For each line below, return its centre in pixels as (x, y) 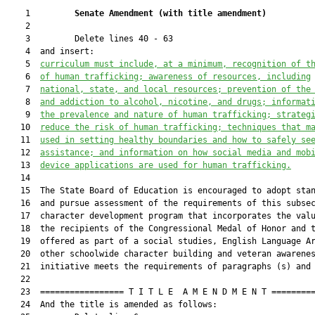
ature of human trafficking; (207, 115)
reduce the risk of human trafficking (129, 127)
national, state (77, 89)
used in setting (77, 140)
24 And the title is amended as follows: (111, 304)
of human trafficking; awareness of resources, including (175, 77)
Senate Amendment (116, 13)
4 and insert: (50, 51)
